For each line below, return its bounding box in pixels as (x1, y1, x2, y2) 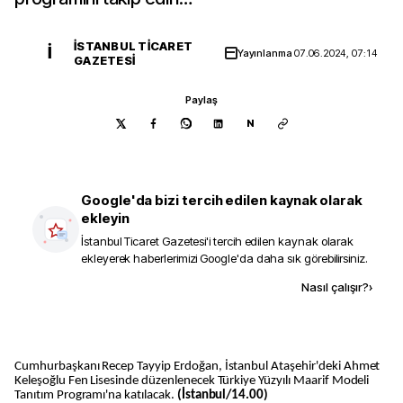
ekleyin (81, 210, 130, 227)
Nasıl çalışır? (301, 280, 369, 294)
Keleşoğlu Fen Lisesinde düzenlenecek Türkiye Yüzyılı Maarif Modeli (14, 373, 370, 388)
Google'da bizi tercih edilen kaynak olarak (81, 192, 363, 209)
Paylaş (185, 94, 218, 106)
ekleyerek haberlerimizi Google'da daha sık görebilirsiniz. (81, 251, 368, 265)
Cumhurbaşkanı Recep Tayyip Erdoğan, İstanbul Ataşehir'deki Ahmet (14, 359, 381, 373)
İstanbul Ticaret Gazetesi (81, 234, 207, 248)
